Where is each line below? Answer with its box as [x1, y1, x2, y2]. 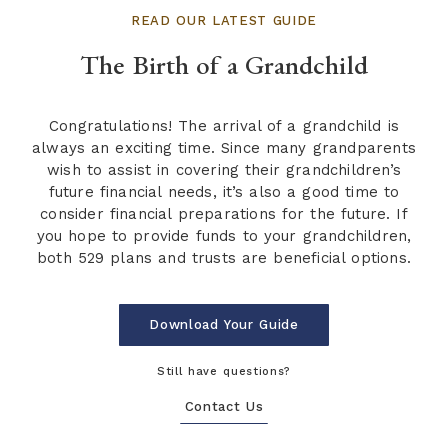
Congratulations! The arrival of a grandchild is [49, 117, 399, 136]
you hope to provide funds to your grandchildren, [36, 227, 412, 246]
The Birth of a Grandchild [80, 47, 368, 83]
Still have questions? [157, 364, 291, 378]
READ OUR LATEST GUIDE [131, 12, 317, 28]
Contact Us [184, 399, 264, 415]
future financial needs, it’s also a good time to [48, 183, 400, 202]
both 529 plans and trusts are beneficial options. [36, 249, 412, 268]
